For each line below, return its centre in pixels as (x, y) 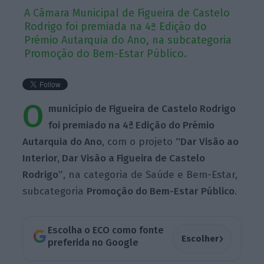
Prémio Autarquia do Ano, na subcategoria (128, 40)
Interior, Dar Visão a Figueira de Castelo (114, 158)
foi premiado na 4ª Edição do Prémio (132, 125)
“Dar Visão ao (207, 141)
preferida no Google (93, 243)
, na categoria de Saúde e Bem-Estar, (151, 174)
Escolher (200, 238)
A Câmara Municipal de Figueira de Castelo (127, 13)
